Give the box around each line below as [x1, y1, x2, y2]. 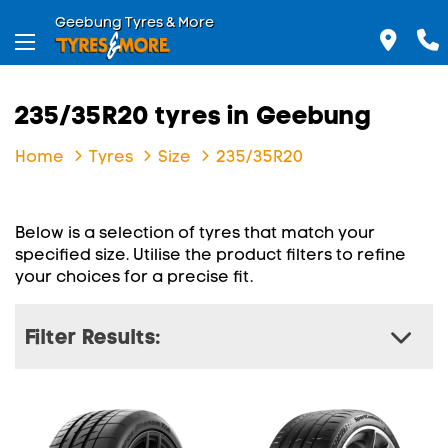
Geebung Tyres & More [55, 14, 214, 31]
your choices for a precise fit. [15, 267, 253, 286]
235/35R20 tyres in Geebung [15, 100, 371, 130]
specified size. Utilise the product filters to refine [15, 245, 406, 264]
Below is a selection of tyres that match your [15, 223, 375, 242]
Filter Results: [25, 324, 161, 349]
